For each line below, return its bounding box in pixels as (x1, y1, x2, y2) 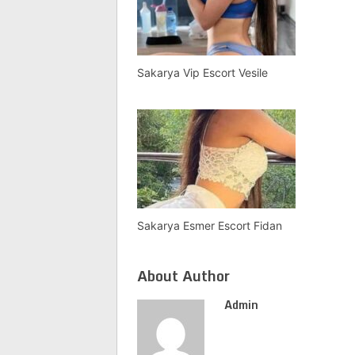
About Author (137, 264, 230, 288)
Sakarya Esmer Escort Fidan (137, 219, 282, 232)
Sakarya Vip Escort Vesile (137, 66, 268, 79)
